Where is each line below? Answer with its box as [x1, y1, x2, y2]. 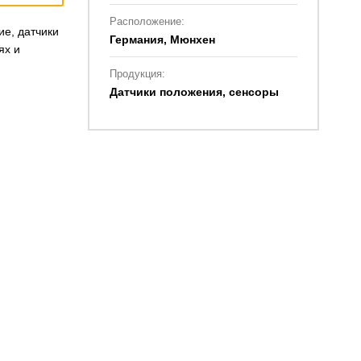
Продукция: [109, 67, 165, 80]
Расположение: [109, 15, 185, 27]
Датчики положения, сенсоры [109, 85, 279, 98]
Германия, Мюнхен [109, 32, 215, 46]
